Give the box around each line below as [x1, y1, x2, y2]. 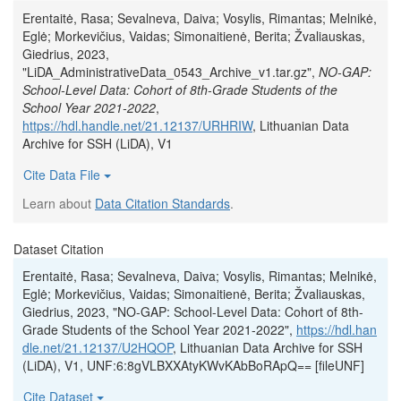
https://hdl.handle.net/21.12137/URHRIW [22, 116, 252, 134]
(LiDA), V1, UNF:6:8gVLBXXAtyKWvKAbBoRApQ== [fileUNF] [22, 356, 364, 374]
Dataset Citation [13, 240, 104, 258]
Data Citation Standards [95, 194, 230, 212]
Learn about [22, 194, 95, 212]
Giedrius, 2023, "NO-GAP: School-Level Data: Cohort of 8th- [22, 303, 363, 320]
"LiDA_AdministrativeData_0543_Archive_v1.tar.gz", [22, 63, 319, 81]
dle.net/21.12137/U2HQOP [22, 338, 173, 356]
